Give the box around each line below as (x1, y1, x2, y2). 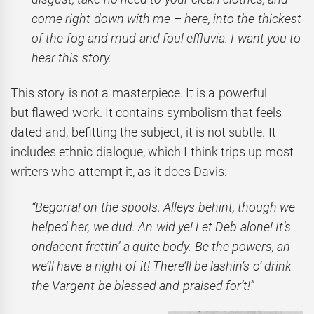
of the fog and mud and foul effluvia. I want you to (32, 30, 301, 46)
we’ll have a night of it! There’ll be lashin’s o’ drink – (32, 258, 303, 273)
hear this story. (32, 50, 111, 65)
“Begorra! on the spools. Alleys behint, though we (32, 199, 296, 214)
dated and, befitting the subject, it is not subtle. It (11, 125, 276, 140)
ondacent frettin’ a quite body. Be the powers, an (32, 238, 291, 254)
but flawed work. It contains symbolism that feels (11, 105, 282, 121)
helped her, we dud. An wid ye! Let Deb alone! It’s (32, 219, 291, 234)
